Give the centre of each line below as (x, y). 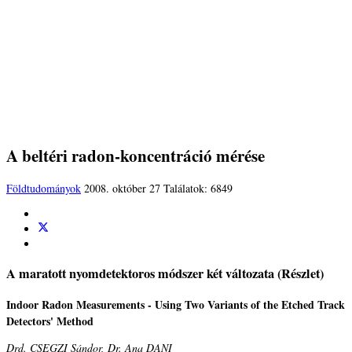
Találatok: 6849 (198, 189)
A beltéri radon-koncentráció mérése (136, 155)
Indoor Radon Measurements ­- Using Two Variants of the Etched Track (176, 304)
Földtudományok (44, 189)
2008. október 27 (124, 189)
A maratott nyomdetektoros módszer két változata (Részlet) (165, 274)
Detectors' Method (50, 321)
